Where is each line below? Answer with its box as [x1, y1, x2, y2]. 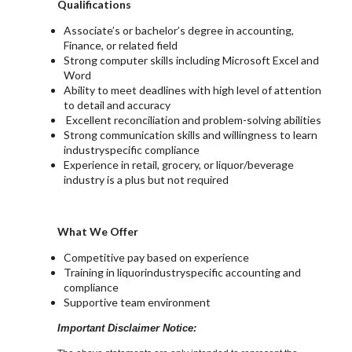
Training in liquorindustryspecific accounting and [64, 266, 302, 280]
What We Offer [57, 225, 139, 239]
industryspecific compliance [64, 143, 200, 157]
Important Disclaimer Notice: [57, 322, 197, 335]
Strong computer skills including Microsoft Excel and [64, 53, 320, 68]
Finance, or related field [64, 38, 178, 53]
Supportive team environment [64, 295, 211, 310]
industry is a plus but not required [64, 173, 229, 187]
